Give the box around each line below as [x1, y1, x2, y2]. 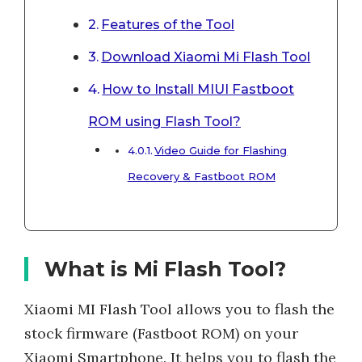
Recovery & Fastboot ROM [127, 169, 276, 183]
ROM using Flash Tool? [88, 112, 241, 129]
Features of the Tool [101, 15, 235, 32]
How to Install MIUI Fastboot [102, 80, 295, 97]
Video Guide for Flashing [154, 143, 288, 157]
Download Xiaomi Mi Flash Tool [101, 48, 311, 65]
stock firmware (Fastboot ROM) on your [24, 323, 298, 343]
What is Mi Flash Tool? [44, 256, 286, 281]
